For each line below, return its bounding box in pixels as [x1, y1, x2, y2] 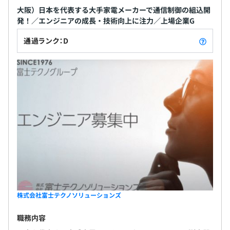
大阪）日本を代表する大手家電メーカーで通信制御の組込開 [17, 5, 210, 15]
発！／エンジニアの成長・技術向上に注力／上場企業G [17, 15, 195, 26]
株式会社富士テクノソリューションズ [17, 190, 121, 199]
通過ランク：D [24, 35, 69, 46]
